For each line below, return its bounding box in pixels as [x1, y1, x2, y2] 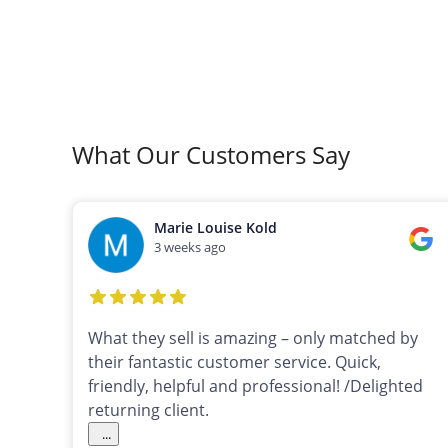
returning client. [88, 399, 209, 422]
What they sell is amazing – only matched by [88, 327, 418, 350]
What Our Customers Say [72, 138, 350, 172]
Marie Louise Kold [154, 218, 277, 238]
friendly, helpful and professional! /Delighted [88, 375, 423, 398]
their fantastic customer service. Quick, [88, 351, 381, 374]
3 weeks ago [154, 238, 226, 257]
